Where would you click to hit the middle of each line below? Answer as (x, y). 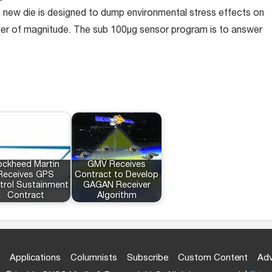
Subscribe (147, 258)
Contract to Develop (117, 175)
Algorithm (117, 196)
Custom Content (212, 258)
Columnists (93, 258)
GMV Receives (117, 165)
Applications (35, 258)
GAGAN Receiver (117, 186)
